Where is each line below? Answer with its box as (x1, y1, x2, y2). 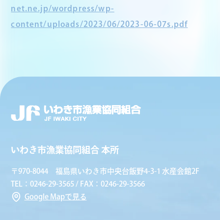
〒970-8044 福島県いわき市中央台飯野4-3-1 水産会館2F (11, 167, 200, 175)
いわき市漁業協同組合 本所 (11, 145, 119, 155)
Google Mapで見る (24, 193, 87, 201)
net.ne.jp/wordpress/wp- (11, 4, 114, 12)
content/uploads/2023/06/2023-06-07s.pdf (11, 20, 188, 28)
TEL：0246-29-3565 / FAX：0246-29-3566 (11, 180, 145, 188)
